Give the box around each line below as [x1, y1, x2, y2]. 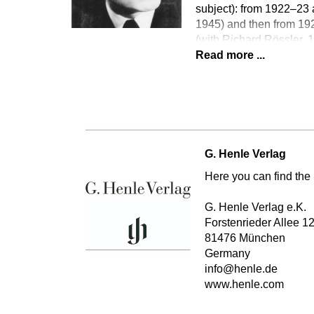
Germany [205, 247, 250, 259]
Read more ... [195, 49, 265, 61]
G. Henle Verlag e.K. [205, 201, 306, 213]
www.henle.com [205, 278, 284, 290]
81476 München [205, 232, 285, 244]
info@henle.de [205, 263, 278, 275]
